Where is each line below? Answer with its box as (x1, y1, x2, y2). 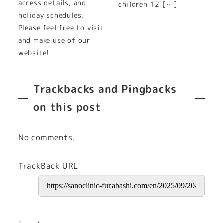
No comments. (18, 132, 76, 143)
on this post (33, 100, 101, 114)
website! (18, 47, 50, 58)
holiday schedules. (18, 10, 84, 20)
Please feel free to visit (18, 22, 104, 33)
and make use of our (18, 35, 90, 45)
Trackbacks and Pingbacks (33, 82, 177, 97)
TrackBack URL (18, 160, 79, 172)
